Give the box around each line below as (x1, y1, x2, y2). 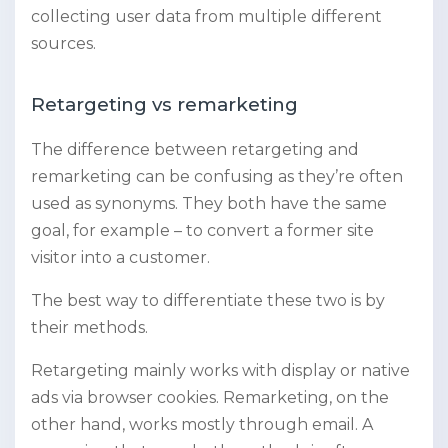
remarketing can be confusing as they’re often (31, 166, 403, 186)
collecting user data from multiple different (31, 6, 382, 26)
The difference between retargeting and (31, 139, 359, 159)
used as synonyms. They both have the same (31, 193, 387, 213)
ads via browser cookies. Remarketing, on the (31, 387, 389, 407)
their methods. (31, 317, 152, 337)
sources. (31, 33, 100, 53)
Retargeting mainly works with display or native (31, 360, 410, 380)
